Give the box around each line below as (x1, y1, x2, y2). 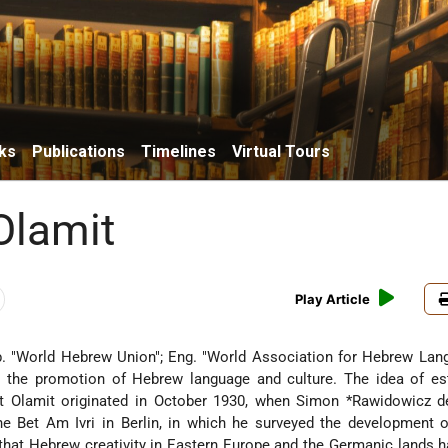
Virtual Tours (232, 141, 330, 161)
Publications (32, 141, 125, 161)
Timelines (141, 141, 216, 161)
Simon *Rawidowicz (296, 392, 438, 411)
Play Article (295, 291, 371, 308)
